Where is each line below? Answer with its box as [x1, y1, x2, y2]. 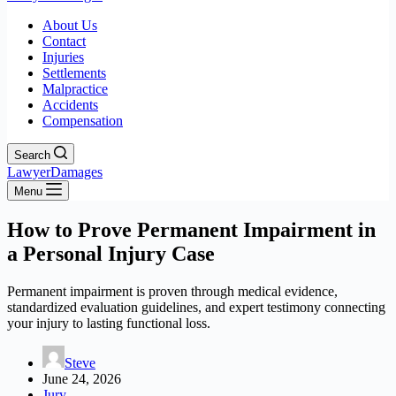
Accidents [42, 97, 98, 112]
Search [14, 148, 50, 162]
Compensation [42, 113, 123, 128]
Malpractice [42, 81, 108, 96]
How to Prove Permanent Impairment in [7, 217, 376, 241]
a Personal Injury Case [7, 241, 215, 265]
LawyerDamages [7, 164, 103, 179]
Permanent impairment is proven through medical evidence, [7, 283, 338, 299]
